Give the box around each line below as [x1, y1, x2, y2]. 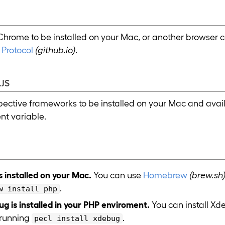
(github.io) [35, 44, 76, 55]
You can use [91, 169, 144, 180]
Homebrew [143, 169, 188, 180]
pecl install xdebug [34, 213, 121, 223]
